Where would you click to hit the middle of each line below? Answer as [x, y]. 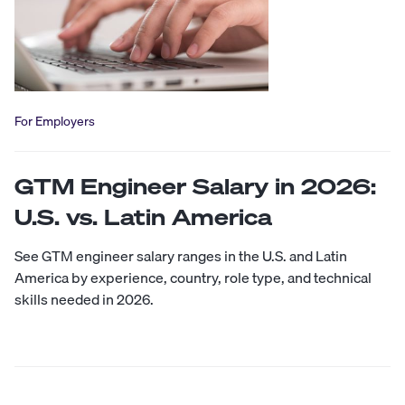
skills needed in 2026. [84, 299]
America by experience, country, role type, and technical [193, 277]
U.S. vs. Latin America [143, 217]
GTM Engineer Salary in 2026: [195, 186]
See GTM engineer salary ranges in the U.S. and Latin [181, 255]
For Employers [55, 121]
